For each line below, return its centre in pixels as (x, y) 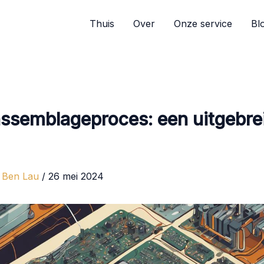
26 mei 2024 (76, 176)
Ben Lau (22, 176)
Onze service (203, 24)
